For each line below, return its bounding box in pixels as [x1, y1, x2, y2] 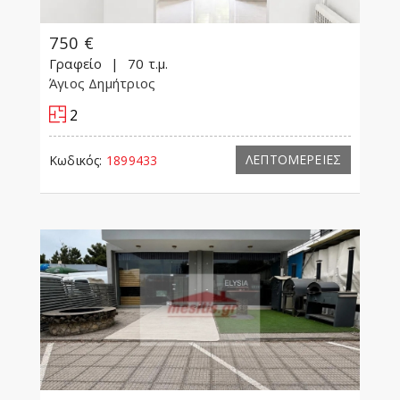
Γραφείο [49, 54, 103, 73]
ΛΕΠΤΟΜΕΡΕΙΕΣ [246, 151, 341, 169]
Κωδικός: [49, 152, 103, 170]
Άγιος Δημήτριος [49, 74, 160, 93]
